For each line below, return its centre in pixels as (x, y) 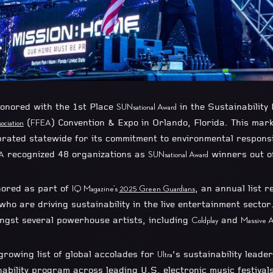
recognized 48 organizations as (76, 154)
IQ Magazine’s (95, 188)
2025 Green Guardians (157, 188)
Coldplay (204, 220)
